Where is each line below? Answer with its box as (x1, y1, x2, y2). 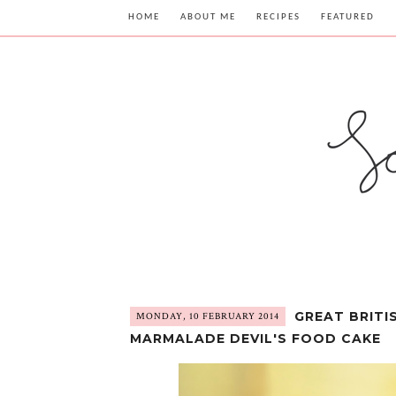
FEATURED (320, 12, 375, 22)
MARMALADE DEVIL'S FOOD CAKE (130, 331, 381, 346)
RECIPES (255, 12, 301, 22)
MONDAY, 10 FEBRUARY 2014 (136, 310, 279, 323)
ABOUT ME (179, 12, 236, 22)
